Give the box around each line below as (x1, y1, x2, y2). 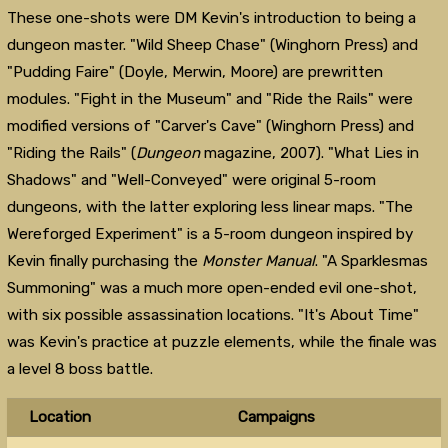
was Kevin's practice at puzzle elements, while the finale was (6, 333, 437, 352)
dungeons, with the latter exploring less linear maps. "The (6, 198, 413, 217)
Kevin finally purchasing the (6, 252, 202, 271)
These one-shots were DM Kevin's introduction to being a (6, 9, 416, 28)
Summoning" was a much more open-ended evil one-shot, (6, 279, 417, 298)
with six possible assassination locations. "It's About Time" (6, 306, 419, 325)
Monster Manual (201, 252, 315, 271)
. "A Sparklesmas (314, 252, 428, 271)
